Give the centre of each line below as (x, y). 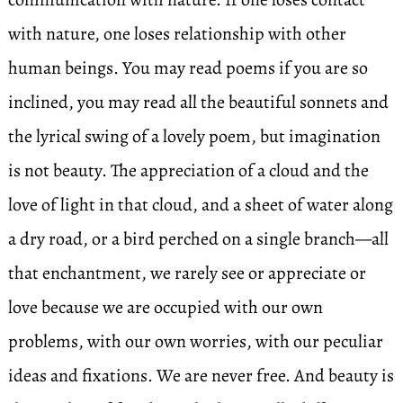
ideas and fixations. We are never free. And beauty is (201, 376)
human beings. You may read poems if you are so (188, 68)
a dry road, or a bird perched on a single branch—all (198, 239)
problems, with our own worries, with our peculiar (195, 341)
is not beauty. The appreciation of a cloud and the (188, 170)
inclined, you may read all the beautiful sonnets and (198, 102)
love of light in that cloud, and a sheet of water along (200, 205)
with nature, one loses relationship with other (177, 34)
